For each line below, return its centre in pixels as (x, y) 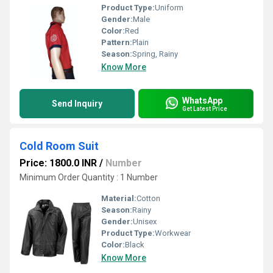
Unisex (145, 222)
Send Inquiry (77, 104)
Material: (119, 198)
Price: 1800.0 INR (58, 163)
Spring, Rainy (155, 54)
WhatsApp (202, 100)
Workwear (173, 233)
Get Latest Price (205, 108)
